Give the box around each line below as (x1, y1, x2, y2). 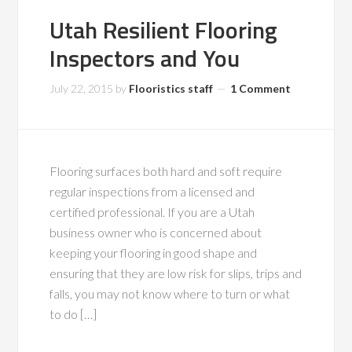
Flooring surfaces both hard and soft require (49, 163, 283, 178)
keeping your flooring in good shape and (49, 245, 258, 260)
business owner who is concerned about (49, 225, 262, 240)
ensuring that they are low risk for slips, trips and (49, 266, 302, 280)
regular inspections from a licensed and (49, 184, 255, 199)
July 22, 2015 (49, 82, 114, 95)
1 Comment (230, 82, 291, 95)
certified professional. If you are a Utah (49, 204, 255, 219)
